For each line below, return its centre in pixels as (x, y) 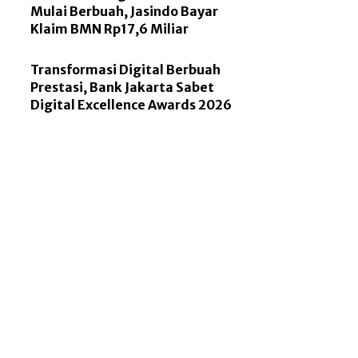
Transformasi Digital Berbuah (126, 70)
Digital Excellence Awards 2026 (131, 105)
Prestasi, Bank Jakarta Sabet (123, 88)
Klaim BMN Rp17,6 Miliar (110, 29)
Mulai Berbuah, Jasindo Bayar (125, 12)
